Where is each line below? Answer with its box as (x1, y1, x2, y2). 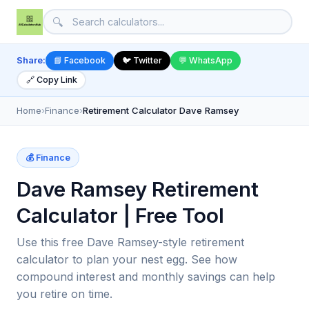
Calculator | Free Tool (17, 202, 224, 228)
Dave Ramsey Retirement (17, 176, 259, 201)
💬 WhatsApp (179, 55, 232, 66)
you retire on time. (17, 286, 112, 301)
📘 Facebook (54, 55, 106, 66)
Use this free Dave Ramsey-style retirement (17, 235, 244, 249)
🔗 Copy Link (26, 74, 77, 86)
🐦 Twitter (122, 55, 162, 66)
